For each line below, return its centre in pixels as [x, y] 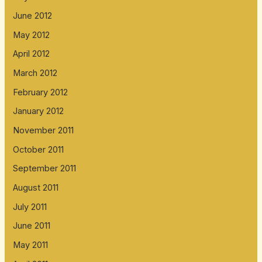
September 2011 [45, 169]
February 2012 [41, 92]
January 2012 [39, 111]
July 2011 [30, 207]
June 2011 [32, 226]
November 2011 [44, 131]
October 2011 [39, 149]
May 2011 [31, 245]
